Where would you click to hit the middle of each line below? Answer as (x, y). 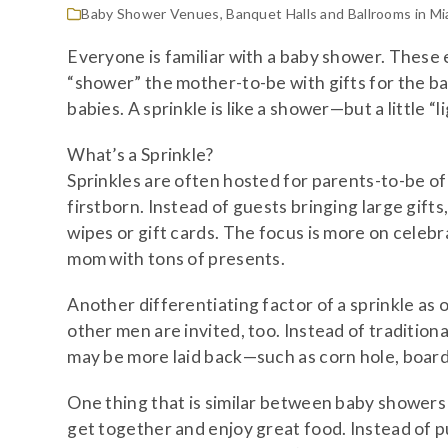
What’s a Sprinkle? (140, 154)
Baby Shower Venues (150, 13)
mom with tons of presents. (176, 258)
